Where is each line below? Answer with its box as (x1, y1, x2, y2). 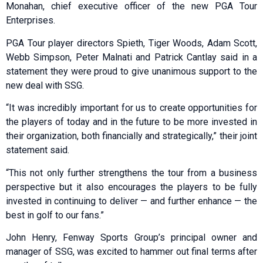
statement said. (6, 144, 69, 156)
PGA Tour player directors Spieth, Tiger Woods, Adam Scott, (6, 37, 257, 49)
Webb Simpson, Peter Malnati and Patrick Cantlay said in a (6, 51, 257, 63)
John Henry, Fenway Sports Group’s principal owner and (6, 232, 257, 244)
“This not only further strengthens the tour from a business (6, 167, 257, 178)
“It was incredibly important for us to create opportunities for (6, 102, 257, 114)
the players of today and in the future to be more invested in (6, 116, 257, 128)
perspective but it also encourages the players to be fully (6, 181, 257, 193)
